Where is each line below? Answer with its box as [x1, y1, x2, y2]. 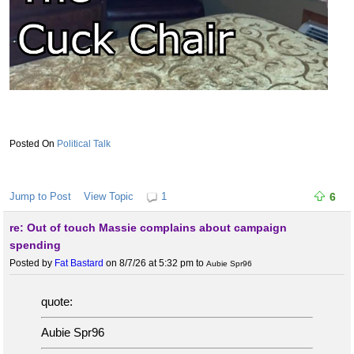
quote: [41, 295, 73, 309]
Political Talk [57, 138, 111, 150]
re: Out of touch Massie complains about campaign [9, 221, 287, 235]
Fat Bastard [55, 258, 104, 269]
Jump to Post [9, 190, 71, 203]
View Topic [84, 190, 134, 203]
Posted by [9, 258, 55, 269]
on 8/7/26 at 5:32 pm [104, 258, 194, 269]
